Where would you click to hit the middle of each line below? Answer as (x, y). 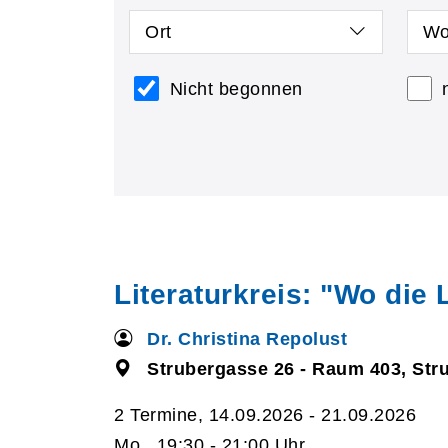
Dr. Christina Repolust (247, 339)
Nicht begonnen (236, 89)
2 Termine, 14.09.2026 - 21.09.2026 (265, 415)
